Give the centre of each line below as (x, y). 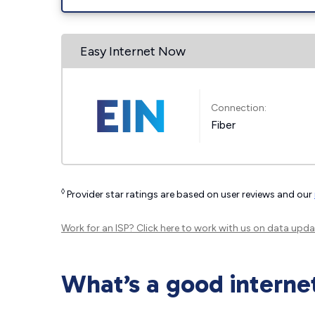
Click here (158, 228)
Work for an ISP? (99, 228)
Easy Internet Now (133, 51)
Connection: (239, 108)
